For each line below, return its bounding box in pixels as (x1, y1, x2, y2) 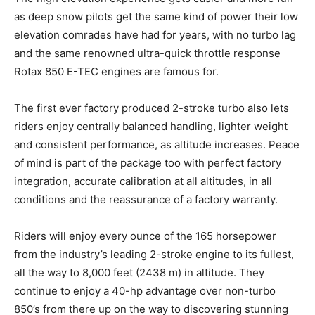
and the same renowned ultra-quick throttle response (14, 46, 281, 60)
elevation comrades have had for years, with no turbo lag (14, 27, 296, 41)
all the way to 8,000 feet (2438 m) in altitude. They (14, 265, 264, 279)
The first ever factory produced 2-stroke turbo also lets (14, 101, 289, 115)
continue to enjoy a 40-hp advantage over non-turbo (14, 283, 276, 297)
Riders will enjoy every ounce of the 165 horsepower (14, 229, 276, 243)
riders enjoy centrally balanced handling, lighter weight (14, 119, 288, 133)
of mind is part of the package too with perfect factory (14, 155, 281, 169)
